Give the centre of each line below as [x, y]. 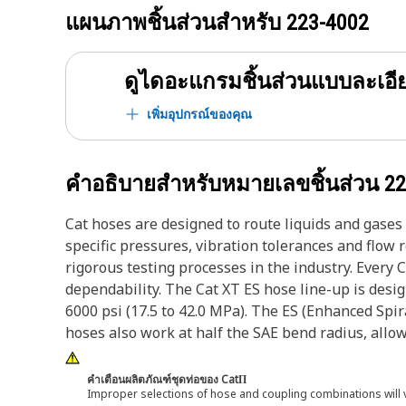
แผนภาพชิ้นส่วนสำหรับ [176, 23]
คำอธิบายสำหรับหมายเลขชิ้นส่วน [225, 184]
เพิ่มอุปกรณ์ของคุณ [199, 114]
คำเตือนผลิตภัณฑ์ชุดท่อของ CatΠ [167, 379]
